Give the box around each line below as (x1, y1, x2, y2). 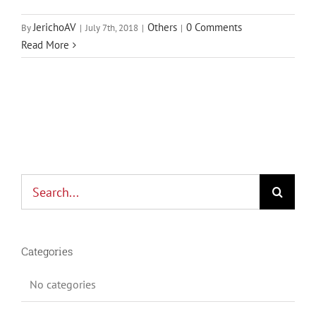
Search (20, 176, 53, 190)
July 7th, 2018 (85, 22, 138, 35)
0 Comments (186, 20, 242, 35)
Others (147, 20, 177, 35)
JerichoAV (33, 20, 76, 35)
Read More (21, 38, 69, 52)
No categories (30, 277, 96, 292)
